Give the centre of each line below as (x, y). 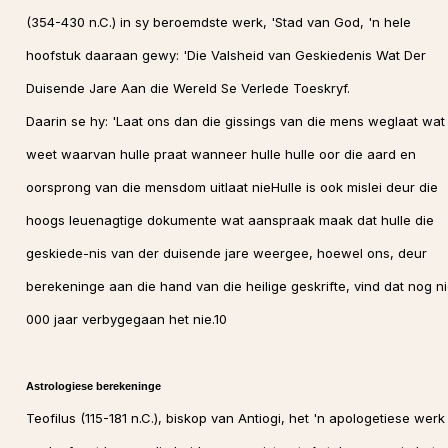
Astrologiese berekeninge (93, 386)
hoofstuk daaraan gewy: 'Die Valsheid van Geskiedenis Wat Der (225, 55)
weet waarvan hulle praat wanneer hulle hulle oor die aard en (220, 154)
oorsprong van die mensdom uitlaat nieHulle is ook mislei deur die (231, 187)
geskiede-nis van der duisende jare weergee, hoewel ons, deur (226, 253)
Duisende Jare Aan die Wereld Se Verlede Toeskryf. (187, 88)
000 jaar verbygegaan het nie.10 (126, 319)
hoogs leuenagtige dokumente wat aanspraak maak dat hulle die (229, 220)
